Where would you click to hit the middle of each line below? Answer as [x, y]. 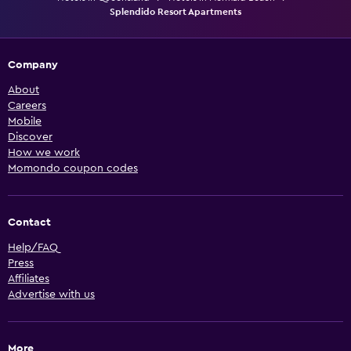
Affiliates [29, 279]
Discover [30, 137]
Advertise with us [51, 294]
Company [33, 65]
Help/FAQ [33, 247]
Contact [29, 222]
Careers [27, 105]
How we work [44, 152]
